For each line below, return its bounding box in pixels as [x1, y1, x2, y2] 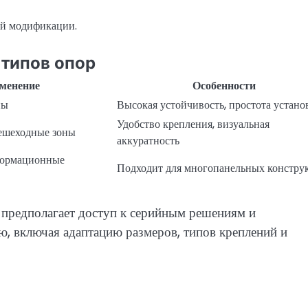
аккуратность [117, 133, 179, 149]
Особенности [192, 78, 256, 94]
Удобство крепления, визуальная [117, 116, 269, 133]
